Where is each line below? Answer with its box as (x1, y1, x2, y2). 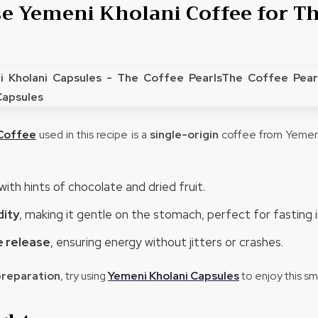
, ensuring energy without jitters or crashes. (50, 234, 283, 250)
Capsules (188, 268, 239, 283)
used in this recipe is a (35, 127, 150, 142)
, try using (60, 268, 108, 283)
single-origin (149, 127, 219, 142)
